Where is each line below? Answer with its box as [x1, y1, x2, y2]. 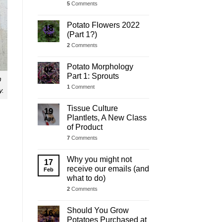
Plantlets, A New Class [67, 113, 147, 122]
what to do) [67, 173, 106, 182]
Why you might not [67, 155, 132, 164]
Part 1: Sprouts [67, 71, 119, 80]
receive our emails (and [67, 164, 149, 173]
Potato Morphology [67, 62, 133, 71]
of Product [67, 122, 103, 131]
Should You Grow [67, 206, 129, 215]
